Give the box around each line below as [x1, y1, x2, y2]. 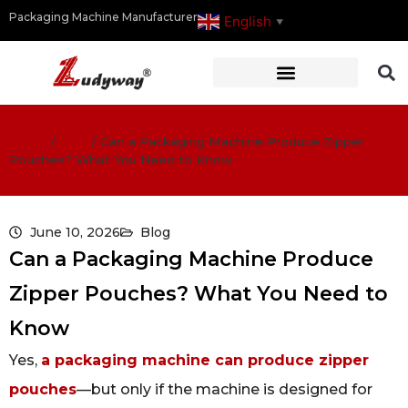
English [224, 12, 271, 30]
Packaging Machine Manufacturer [9, 10, 198, 24]
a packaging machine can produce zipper [41, 351, 369, 369]
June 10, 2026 [29, 223, 120, 240]
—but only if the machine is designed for [76, 380, 372, 398]
